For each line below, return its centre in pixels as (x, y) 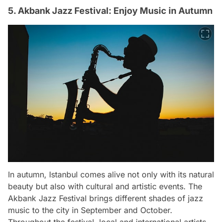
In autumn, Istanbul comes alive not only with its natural (111, 175)
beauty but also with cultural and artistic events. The (105, 187)
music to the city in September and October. (90, 210)
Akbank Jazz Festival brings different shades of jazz (106, 198)
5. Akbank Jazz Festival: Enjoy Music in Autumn (110, 10)
